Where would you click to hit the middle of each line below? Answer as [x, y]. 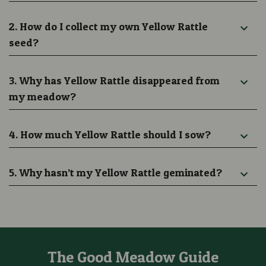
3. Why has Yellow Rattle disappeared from [114, 80]
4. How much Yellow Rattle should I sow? [110, 134]
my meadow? [42, 96]
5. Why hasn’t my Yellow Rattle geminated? [115, 172]
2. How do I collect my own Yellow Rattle [108, 26]
